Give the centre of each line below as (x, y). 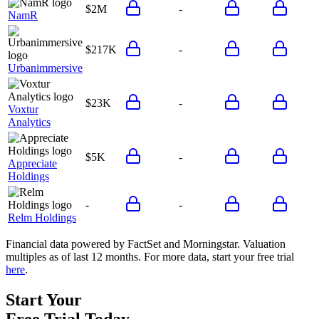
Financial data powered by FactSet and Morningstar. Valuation (146, 244)
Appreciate (32, 163)
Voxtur (23, 109)
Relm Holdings (42, 217)
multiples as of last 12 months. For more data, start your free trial (150, 256)
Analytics (29, 122)
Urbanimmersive (45, 68)
